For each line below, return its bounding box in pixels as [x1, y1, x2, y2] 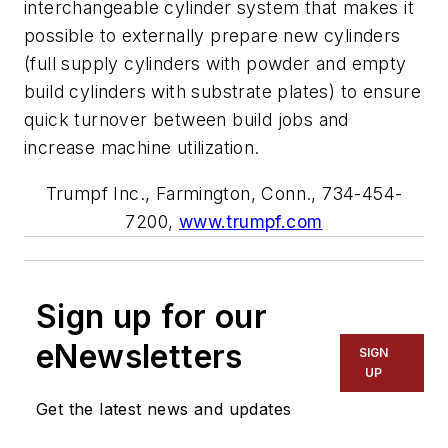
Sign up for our [36, 296, 267, 336]
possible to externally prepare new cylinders [24, 24, 401, 46]
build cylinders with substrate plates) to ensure [24, 80, 422, 102]
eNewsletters [36, 336, 243, 376]
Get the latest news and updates [36, 398, 292, 419]
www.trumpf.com [178, 210, 323, 232]
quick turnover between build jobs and [24, 108, 349, 130]
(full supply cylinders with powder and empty [24, 52, 407, 74]
